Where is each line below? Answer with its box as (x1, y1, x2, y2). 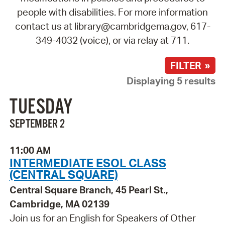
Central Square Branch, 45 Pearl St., (9, 184, 168, 196)
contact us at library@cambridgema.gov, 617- (15, 20, 210, 32)
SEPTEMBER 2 (9, 117, 65, 132)
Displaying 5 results (127, 74, 216, 87)
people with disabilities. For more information (17, 6, 208, 18)
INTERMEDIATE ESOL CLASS (9, 155, 166, 171)
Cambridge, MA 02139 (9, 198, 109, 210)
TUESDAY (9, 95, 72, 121)
